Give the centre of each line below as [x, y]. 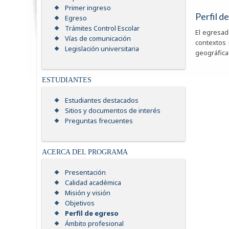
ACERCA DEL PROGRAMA [85, 152]
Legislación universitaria [102, 49]
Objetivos [80, 203]
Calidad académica [93, 183]
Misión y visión [88, 193]
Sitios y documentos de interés [113, 111]
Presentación [85, 173]
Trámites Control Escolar [102, 28]
